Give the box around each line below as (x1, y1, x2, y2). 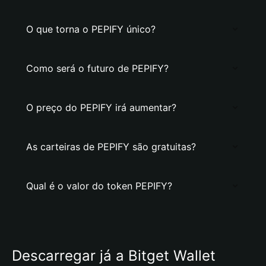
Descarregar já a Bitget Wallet (12, 247, 216, 264)
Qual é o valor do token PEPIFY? (26, 180, 172, 192)
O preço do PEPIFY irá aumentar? (26, 102, 176, 113)
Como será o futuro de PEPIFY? (26, 62, 169, 74)
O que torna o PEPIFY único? (26, 23, 156, 35)
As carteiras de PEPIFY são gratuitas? (26, 141, 196, 153)
